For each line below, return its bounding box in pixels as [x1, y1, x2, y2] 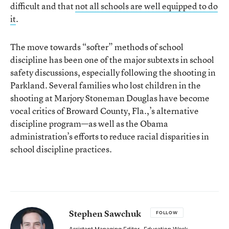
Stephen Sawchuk [69, 207, 141, 219]
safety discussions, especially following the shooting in [10, 66, 216, 78]
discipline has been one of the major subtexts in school [10, 53, 214, 65]
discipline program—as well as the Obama [10, 117, 168, 129]
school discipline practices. [10, 143, 112, 155]
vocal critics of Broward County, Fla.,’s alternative [10, 104, 199, 117]
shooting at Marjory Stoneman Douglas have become [10, 91, 210, 104]
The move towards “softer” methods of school [10, 40, 184, 53]
